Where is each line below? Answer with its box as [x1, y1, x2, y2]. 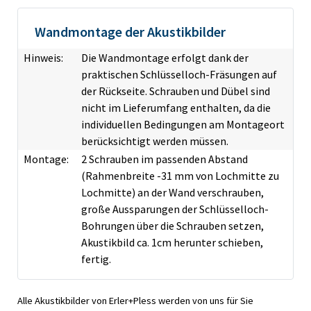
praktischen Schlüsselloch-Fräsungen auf [81, 67, 277, 82]
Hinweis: [24, 51, 63, 65]
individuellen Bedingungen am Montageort [81, 117, 285, 132]
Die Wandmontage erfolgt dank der [81, 51, 249, 65]
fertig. [81, 252, 111, 267]
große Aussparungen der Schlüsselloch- [81, 202, 269, 217]
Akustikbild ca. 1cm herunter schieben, [81, 235, 263, 250]
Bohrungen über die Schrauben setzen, [81, 219, 264, 233]
